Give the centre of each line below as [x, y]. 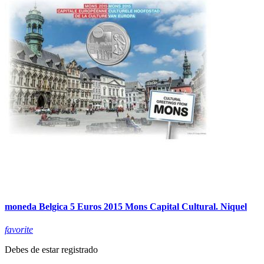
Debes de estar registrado [51, 250]
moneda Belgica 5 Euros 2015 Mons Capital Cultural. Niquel [126, 206]
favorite [19, 230]
